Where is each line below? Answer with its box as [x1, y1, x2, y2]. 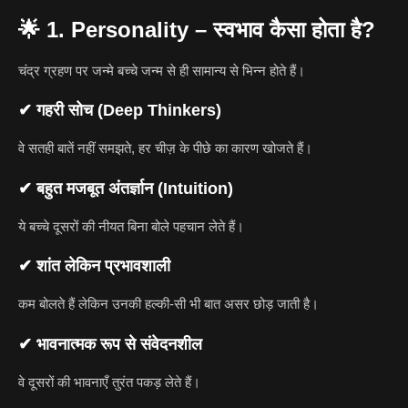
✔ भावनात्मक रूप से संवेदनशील [18, 334, 202, 353]
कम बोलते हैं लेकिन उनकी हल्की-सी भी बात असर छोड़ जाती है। [18, 296, 319, 312]
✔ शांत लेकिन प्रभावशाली [18, 257, 170, 276]
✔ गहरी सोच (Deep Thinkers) [18, 101, 221, 120]
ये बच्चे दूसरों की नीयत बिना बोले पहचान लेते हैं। [18, 218, 244, 234]
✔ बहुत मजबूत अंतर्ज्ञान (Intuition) [18, 178, 233, 198]
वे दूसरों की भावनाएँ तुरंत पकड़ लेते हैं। [18, 373, 200, 390]
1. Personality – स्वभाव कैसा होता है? [46, 16, 375, 42]
